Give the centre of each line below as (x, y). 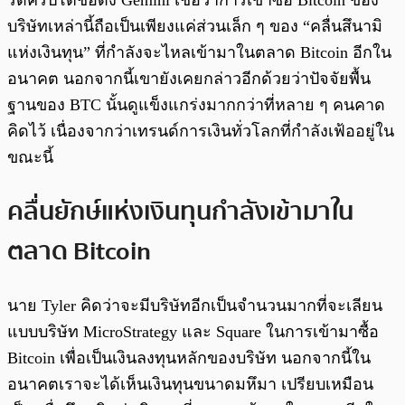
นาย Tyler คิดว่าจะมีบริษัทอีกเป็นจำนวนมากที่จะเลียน (195, 305)
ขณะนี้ (30, 158)
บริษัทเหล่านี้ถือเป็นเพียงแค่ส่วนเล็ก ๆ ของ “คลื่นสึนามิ (195, 27)
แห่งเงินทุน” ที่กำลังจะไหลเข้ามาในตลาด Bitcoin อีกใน (199, 53)
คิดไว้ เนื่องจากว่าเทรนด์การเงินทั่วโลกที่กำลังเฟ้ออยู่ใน (201, 132)
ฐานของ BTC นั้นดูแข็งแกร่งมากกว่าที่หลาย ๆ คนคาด (196, 105)
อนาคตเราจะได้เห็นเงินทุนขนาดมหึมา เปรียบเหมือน (190, 384)
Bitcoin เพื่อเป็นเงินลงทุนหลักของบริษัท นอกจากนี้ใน (189, 358)
